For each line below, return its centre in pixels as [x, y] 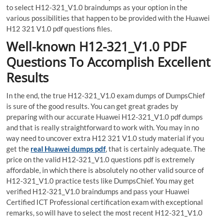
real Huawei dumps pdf [68, 148]
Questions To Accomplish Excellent [108, 62]
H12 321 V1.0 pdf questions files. [59, 28]
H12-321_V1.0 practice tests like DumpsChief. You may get [101, 180]
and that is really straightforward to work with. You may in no [103, 127]
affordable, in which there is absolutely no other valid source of [105, 170]
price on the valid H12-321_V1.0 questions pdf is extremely [101, 159]
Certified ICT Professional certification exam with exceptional [105, 202]
